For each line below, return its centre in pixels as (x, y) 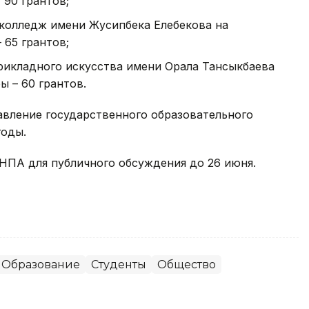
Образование (41, 264)
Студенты (119, 264)
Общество (187, 264)
